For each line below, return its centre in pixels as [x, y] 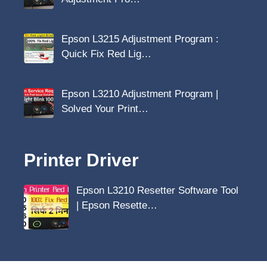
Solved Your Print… [105, 108]
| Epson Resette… [117, 205]
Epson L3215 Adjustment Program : [140, 39]
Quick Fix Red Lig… [106, 54]
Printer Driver [81, 160]
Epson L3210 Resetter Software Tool [157, 190]
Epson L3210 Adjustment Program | [139, 94]
